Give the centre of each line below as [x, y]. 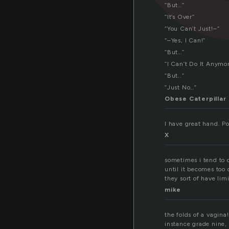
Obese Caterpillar [196, 99]
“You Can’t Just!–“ [192, 29]
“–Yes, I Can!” [185, 41]
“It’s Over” [180, 17]
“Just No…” [181, 88]
